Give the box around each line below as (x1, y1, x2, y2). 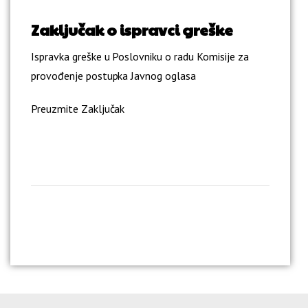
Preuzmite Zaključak (31, 102, 125, 116)
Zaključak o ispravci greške (31, 19, 233, 41)
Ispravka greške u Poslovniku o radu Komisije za (31, 49, 249, 64)
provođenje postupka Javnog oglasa (31, 69, 197, 83)
